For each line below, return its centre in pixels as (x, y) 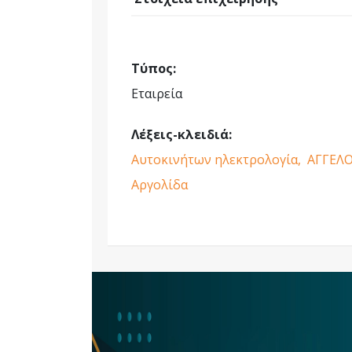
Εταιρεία (157, 93)
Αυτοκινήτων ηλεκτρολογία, (218, 159)
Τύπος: (154, 68)
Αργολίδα (159, 185)
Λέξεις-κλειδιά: (181, 134)
